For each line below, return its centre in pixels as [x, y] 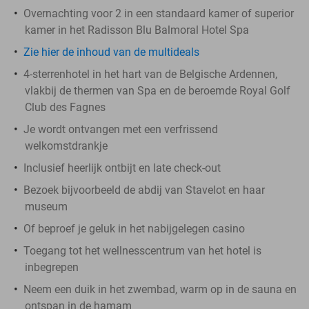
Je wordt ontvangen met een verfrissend [121, 129]
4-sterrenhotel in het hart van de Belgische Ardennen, [150, 74]
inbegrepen [52, 267]
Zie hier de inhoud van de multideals [111, 52]
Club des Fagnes [65, 107]
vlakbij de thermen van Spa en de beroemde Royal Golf [158, 90]
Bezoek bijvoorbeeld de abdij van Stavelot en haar [144, 190]
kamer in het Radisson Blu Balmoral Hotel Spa [137, 30]
